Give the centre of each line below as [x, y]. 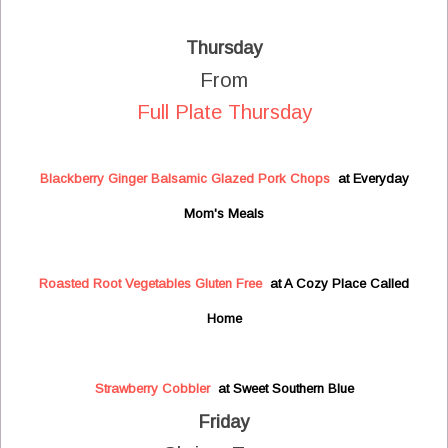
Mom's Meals [224, 214]
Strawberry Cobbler [152, 389]
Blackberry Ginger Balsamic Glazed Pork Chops [184, 179]
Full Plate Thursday [224, 112]
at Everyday [369, 179]
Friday [224, 422]
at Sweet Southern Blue [281, 389]
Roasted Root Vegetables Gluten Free [150, 284]
